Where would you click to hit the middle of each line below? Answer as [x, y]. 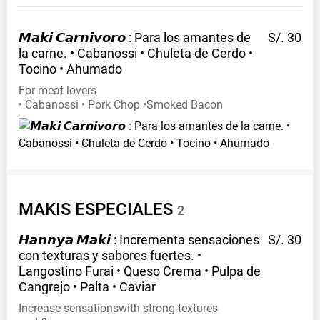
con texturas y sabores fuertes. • [110, 256]
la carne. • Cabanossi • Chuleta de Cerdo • [136, 54]
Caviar [137, 287]
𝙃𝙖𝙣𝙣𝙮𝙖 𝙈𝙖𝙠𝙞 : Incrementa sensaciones [139, 240]
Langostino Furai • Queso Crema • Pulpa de [140, 271]
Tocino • [41, 69]
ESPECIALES [124, 210]
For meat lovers [57, 91]
